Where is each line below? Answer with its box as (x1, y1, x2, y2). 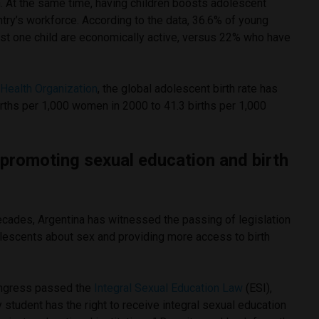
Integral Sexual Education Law (94, 281, 246, 295)
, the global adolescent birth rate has (98, 81, 278, 95)
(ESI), (246, 281, 273, 295)
